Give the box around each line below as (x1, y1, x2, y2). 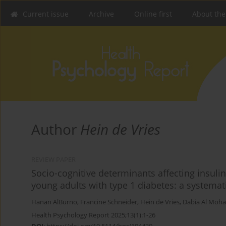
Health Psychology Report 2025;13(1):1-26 (31, 210, 155, 220)
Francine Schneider (80, 198, 137, 207)
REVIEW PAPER (31, 155, 76, 164)
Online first (134, 9, 172, 19)
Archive (89, 9, 114, 19)
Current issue (23, 9, 69, 19)
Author (31, 120, 80, 139)
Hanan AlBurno (31, 198, 77, 207)
